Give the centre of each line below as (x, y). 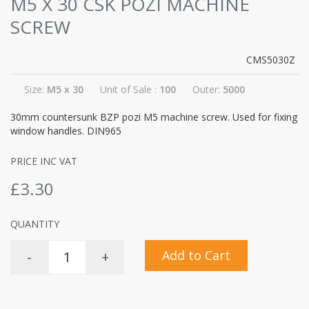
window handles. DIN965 (66, 130)
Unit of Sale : (130, 89)
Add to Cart (196, 255)
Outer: (208, 89)
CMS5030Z (271, 59)
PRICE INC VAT (44, 161)
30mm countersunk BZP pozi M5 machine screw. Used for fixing (154, 117)
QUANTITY (35, 223)
